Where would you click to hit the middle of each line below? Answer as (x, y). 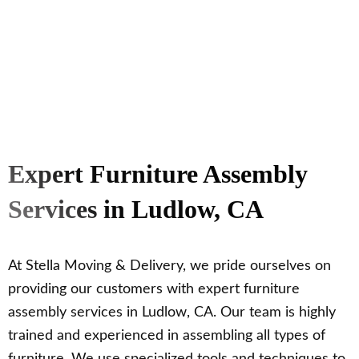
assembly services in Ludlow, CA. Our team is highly (172, 313)
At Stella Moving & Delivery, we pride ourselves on (169, 266)
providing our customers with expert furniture (154, 290)
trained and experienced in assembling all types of (167, 336)
